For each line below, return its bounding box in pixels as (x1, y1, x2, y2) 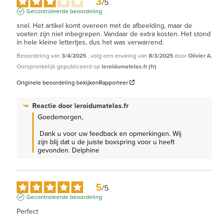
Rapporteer (99, 78, 128, 87)
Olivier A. (188, 51, 212, 60)
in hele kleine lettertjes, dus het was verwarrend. (17, 37, 164, 47)
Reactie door (32, 100, 74, 110)
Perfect (17, 206, 38, 216)
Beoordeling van (17, 51, 62, 60)
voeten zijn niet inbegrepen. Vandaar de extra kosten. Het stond (17, 28, 211, 39)
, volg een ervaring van (88, 51, 149, 60)
